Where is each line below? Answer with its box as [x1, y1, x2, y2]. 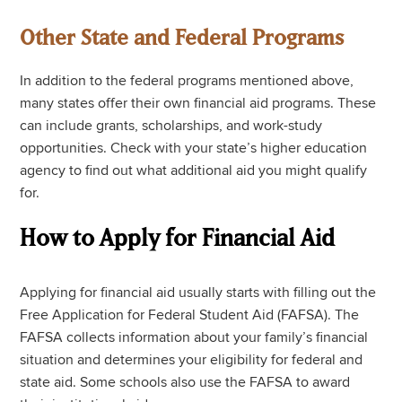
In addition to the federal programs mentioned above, [20, 72, 354, 91]
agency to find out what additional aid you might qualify [20, 162, 368, 180]
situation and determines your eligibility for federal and [20, 351, 363, 370]
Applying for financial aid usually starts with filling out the [20, 284, 377, 302]
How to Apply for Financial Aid [20, 224, 336, 252]
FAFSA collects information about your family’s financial [20, 328, 369, 347]
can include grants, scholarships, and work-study [20, 117, 323, 135]
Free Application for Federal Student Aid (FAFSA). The [20, 306, 360, 325]
